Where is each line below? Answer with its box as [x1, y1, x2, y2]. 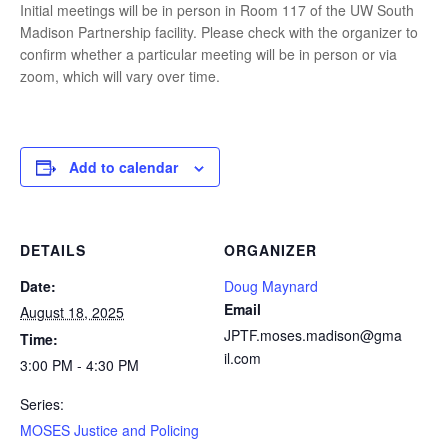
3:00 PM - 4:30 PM [20, 355, 139, 376]
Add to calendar [69, 157, 178, 178]
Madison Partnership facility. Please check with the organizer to [20, 22, 418, 43]
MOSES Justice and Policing [20, 420, 199, 441]
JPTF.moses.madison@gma [224, 325, 402, 346]
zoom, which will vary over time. [20, 66, 220, 87]
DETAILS [20, 240, 86, 261]
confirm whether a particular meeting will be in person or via [20, 44, 397, 65]
